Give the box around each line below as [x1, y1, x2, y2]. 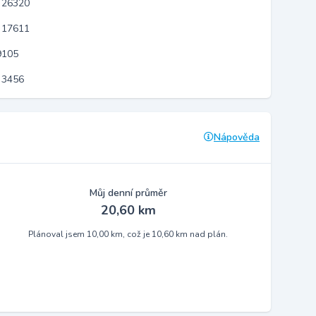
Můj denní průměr [89, 186, 167, 200]
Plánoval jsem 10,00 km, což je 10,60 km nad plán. [28, 229, 229, 240]
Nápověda [214, 130, 260, 144]
